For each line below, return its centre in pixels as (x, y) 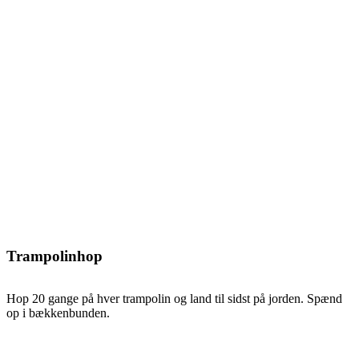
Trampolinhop (54, 256)
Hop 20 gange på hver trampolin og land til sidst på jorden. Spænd (174, 299)
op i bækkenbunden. (58, 313)
